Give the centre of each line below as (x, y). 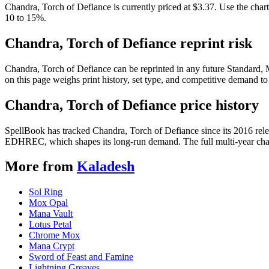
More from (39, 167)
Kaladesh (106, 167)
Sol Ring (46, 192)
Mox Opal (48, 203)
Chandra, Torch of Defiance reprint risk (128, 43)
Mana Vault (51, 214)
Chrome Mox (54, 235)
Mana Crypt (52, 246)
